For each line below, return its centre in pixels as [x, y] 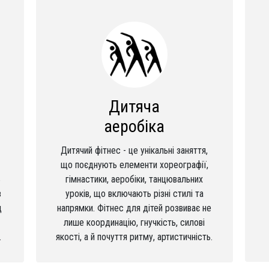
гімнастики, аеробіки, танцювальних [134, 179]
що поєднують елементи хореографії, [134, 165]
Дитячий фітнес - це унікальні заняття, [134, 150]
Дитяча [134, 107]
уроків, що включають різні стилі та [134, 194]
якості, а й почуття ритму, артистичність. [134, 237]
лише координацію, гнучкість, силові [134, 222]
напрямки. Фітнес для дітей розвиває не [134, 208]
